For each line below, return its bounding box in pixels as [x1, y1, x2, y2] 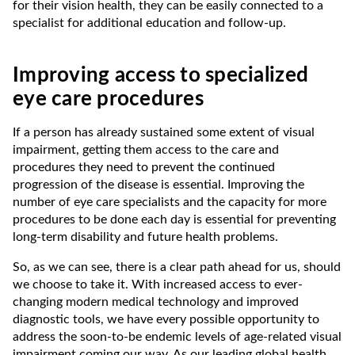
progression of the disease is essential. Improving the [13, 177, 304, 191]
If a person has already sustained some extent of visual [13, 125, 315, 139]
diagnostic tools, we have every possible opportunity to [13, 312, 319, 326]
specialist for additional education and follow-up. [13, 16, 286, 29]
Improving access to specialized [13, 64, 309, 86]
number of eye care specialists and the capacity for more [13, 195, 326, 208]
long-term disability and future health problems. [13, 230, 278, 243]
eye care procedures [13, 88, 204, 109]
